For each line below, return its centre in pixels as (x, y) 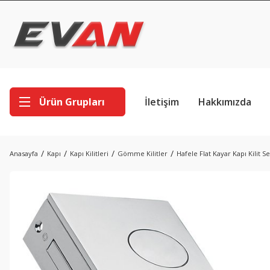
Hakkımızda (225, 102)
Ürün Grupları (72, 102)
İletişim (162, 102)
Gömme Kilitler (143, 153)
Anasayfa (24, 153)
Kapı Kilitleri (89, 153)
